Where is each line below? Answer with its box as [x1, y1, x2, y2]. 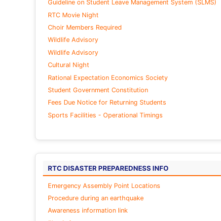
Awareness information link [47, 207, 128, 215]
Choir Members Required [47, 24, 122, 32]
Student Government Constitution [47, 86, 148, 94]
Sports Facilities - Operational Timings [47, 111, 163, 119]
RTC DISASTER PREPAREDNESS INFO [47, 164, 169, 172]
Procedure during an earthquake [47, 194, 144, 202]
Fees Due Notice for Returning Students [47, 99, 166, 107]
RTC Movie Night [47, 11, 99, 19]
